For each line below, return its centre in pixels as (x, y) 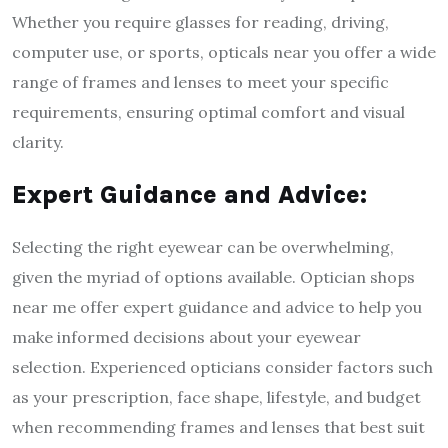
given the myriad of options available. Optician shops (213, 276)
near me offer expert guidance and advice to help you (217, 306)
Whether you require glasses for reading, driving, (200, 21)
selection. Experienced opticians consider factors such (222, 366)
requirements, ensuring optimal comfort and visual (208, 111)
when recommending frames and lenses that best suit (218, 426)
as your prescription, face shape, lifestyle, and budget (216, 396)
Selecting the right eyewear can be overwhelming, (203, 246)
